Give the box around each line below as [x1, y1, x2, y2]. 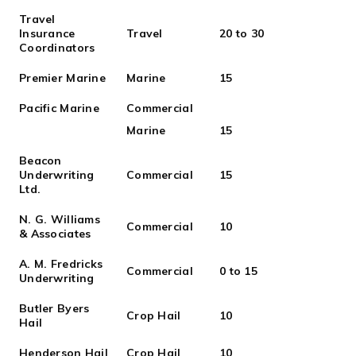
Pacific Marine [19, 101, 99, 115]
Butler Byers [19, 301, 90, 315]
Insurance [19, 26, 75, 41]
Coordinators [19, 41, 95, 55]
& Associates [19, 226, 91, 241]
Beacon [19, 153, 62, 168]
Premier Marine [19, 71, 106, 85]
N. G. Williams [19, 212, 100, 226]
